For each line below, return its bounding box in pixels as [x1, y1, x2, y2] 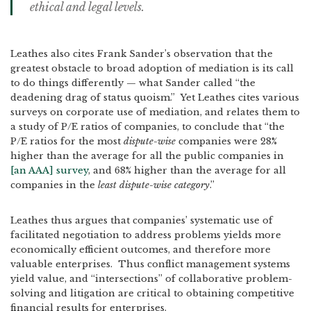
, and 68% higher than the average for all [88, 165, 286, 176]
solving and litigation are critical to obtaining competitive [10, 287, 294, 299]
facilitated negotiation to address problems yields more [10, 229, 281, 241]
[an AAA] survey [10, 165, 88, 176]
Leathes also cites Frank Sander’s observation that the [10, 48, 273, 60]
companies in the [10, 179, 98, 191]
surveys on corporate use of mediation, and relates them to [10, 106, 300, 118]
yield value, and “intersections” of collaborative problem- [10, 273, 292, 285]
